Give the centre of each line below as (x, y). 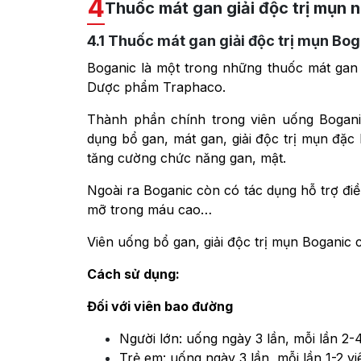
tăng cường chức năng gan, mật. (187, 158)
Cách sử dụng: (133, 274)
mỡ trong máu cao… (149, 209)
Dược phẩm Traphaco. (158, 87)
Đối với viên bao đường (160, 306)
